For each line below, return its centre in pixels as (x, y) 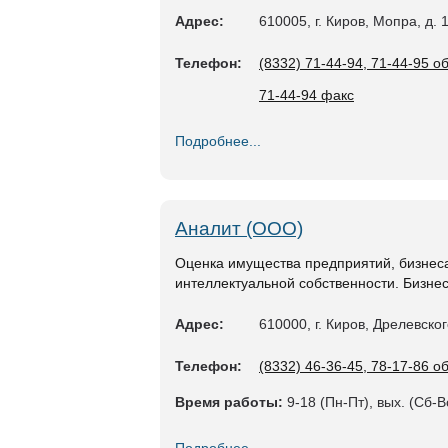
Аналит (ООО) (239, 228)
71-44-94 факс (306, 95)
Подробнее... (218, 141)
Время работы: (229, 402)
